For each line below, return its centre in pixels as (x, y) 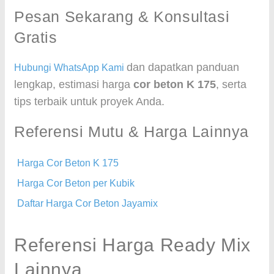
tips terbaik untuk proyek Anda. (89, 102)
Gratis (36, 37)
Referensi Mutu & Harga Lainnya (131, 131)
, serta (231, 84)
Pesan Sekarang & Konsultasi (122, 17)
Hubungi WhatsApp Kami (70, 68)
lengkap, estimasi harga (74, 84)
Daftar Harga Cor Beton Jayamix (87, 203)
